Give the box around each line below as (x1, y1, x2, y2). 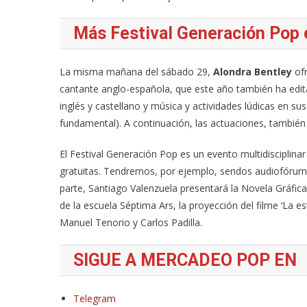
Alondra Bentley (213, 65, 292, 78)
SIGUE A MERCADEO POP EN (73, 250, 297, 270)
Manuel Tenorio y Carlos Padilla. (60, 216, 202, 229)
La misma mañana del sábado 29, (60, 65, 213, 78)
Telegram (73, 292, 116, 305)
